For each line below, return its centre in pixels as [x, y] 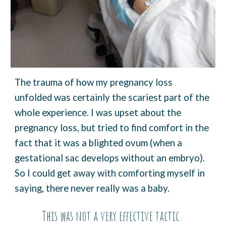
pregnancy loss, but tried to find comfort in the [112, 128]
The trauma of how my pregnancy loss [94, 82]
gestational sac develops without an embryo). [110, 158]
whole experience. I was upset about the [98, 113]
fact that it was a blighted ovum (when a [99, 143]
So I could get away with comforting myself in [110, 173]
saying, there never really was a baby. [92, 188]
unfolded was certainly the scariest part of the [112, 98]
